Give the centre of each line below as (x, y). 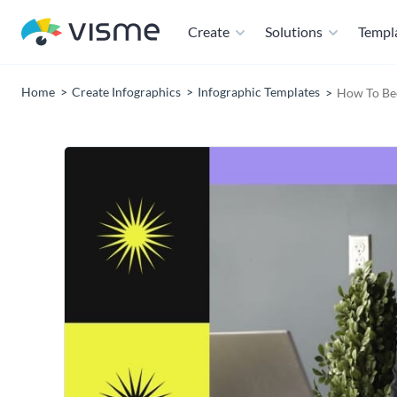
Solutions (294, 31)
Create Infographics (126, 92)
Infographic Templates (259, 92)
